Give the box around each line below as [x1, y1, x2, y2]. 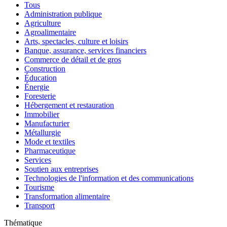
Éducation [24, 73, 57, 82]
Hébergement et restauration [24, 100, 114, 109]
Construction [24, 64, 65, 73]
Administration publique [24, 9, 102, 18]
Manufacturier [24, 119, 69, 128]
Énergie [24, 82, 49, 91]
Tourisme [24, 182, 54, 192]
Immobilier [24, 109, 59, 119]
